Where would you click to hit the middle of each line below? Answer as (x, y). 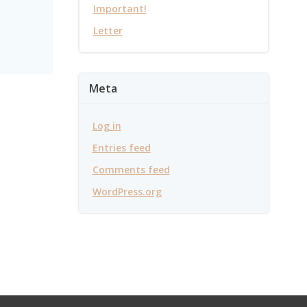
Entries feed (121, 148)
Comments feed (131, 170)
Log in (107, 126)
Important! (120, 9)
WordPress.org (127, 192)
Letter (108, 30)
